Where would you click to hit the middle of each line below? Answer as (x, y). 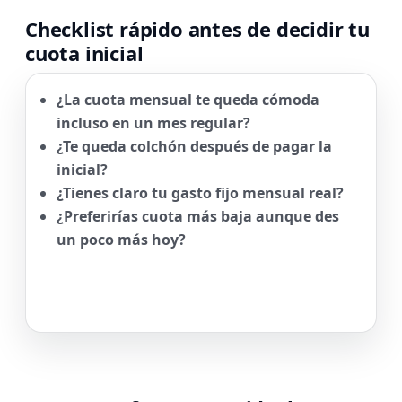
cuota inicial (84, 53)
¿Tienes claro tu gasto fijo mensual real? (200, 193)
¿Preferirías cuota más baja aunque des (198, 216)
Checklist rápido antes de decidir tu (197, 29)
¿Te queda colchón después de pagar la (194, 146)
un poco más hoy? (121, 240)
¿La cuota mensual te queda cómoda (188, 100)
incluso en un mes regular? (153, 123)
